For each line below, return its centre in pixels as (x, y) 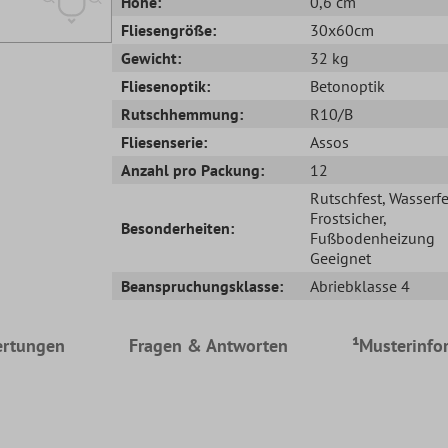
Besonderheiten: (178, 227)
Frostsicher (346, 217)
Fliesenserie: (164, 141)
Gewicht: (151, 57)
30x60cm (341, 29)
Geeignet (340, 257)
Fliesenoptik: (166, 85)
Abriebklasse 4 (359, 285)
